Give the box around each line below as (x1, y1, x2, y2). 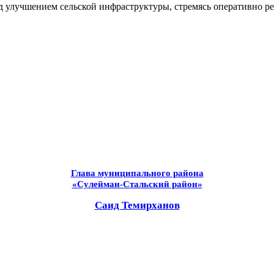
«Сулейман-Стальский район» (72, 179, 202, 189)
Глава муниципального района (70, 168, 204, 178)
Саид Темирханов (94, 199, 180, 211)
